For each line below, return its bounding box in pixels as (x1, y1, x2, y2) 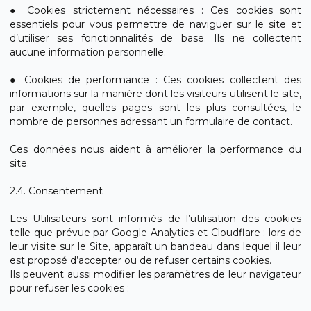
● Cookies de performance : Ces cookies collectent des (10, 74, 301, 86)
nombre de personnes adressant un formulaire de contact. (10, 115, 292, 128)
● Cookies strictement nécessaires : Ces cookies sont (10, 4, 301, 17)
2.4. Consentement (10, 185, 103, 197)
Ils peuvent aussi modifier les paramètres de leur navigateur (10, 268, 301, 280)
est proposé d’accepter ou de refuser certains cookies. (10, 254, 271, 267)
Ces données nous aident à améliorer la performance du (10, 143, 301, 155)
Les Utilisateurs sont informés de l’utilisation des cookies (10, 212, 301, 225)
